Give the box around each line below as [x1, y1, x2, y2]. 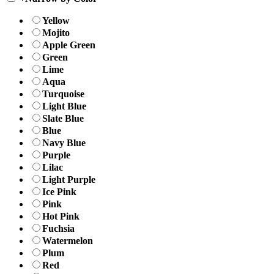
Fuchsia [42, 223, 75, 234]
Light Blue [42, 100, 86, 111]
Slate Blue [42, 113, 84, 124]
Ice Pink [42, 186, 76, 197]
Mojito [42, 27, 70, 38]
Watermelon [42, 235, 93, 246]
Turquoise [42, 88, 84, 99]
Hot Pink [42, 210, 80, 221]
